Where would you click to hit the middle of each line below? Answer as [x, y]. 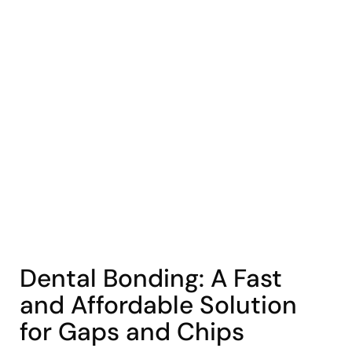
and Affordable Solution [159, 305]
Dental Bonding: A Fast [151, 278]
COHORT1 [49, 257]
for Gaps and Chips [132, 332]
